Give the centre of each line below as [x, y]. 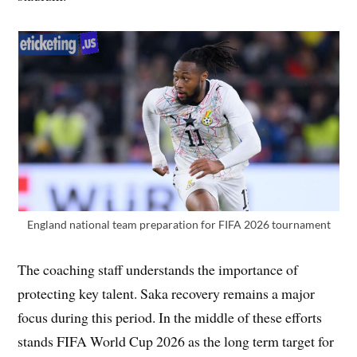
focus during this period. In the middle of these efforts [170, 317]
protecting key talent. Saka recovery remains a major [167, 293]
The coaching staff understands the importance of [158, 269]
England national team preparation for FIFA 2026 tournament [178, 224]
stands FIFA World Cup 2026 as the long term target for [176, 341]
